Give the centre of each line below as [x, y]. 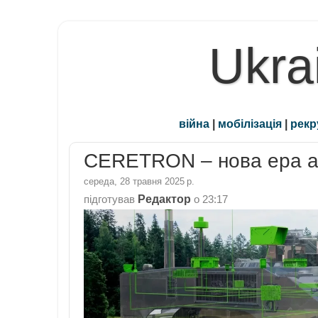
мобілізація [250, 124]
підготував [111, 199]
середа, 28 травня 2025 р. [139, 181]
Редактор [164, 198]
